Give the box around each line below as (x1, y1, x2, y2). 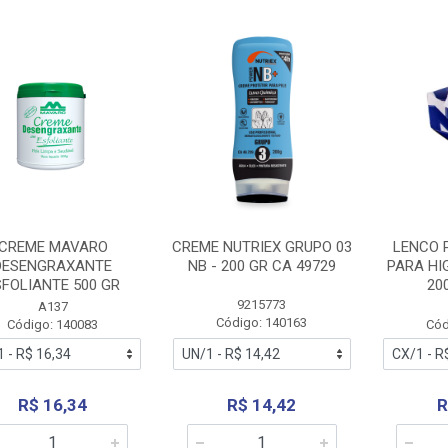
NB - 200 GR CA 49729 (187, 257, 336, 275)
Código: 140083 (7, 317, 99, 332)
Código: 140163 (216, 315, 308, 330)
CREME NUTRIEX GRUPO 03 (171, 238, 352, 256)
